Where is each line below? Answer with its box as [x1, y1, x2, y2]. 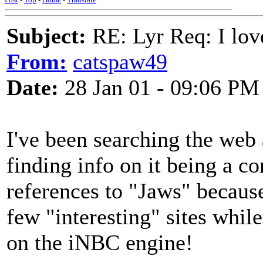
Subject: [6, 23, 86, 48]
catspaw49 [73, 49, 167, 74]
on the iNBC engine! [6, 230, 193, 255]
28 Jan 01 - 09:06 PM [59, 75, 259, 100]
